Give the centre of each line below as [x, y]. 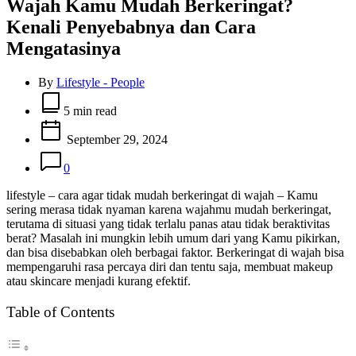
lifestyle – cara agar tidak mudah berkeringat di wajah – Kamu [162, 195]
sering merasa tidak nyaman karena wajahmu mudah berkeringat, [169, 209]
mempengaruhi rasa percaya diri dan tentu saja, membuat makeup [170, 266]
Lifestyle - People [101, 82]
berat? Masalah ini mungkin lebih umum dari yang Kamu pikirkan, [173, 238]
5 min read [90, 110]
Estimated [62, 95]
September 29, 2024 [116, 139]
